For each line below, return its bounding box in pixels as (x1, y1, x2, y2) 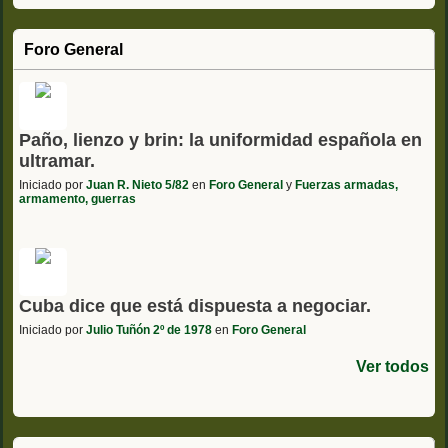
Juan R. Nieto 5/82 (86, 177, 189, 192)
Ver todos (356, 357, 429, 375)
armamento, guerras (19, 191, 136, 206)
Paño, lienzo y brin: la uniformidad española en (19, 129, 422, 150)
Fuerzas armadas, (295, 177, 398, 192)
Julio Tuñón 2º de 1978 (86, 322, 212, 337)
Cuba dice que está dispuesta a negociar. (19, 295, 371, 316)
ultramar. (19, 150, 95, 171)
